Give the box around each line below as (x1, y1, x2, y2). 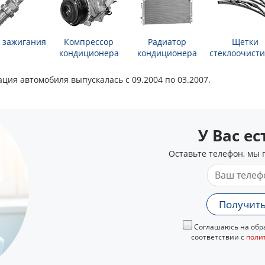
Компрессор (64, 36, 114, 47)
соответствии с (190, 232, 246, 242)
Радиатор (147, 36, 186, 47)
